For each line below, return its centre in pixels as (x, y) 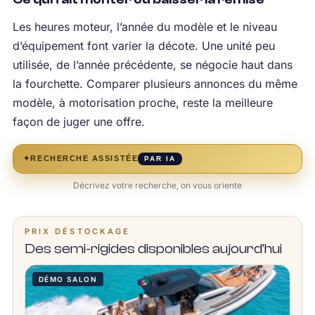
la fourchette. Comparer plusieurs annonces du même (155, 83)
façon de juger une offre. (78, 121)
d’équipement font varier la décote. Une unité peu (143, 45)
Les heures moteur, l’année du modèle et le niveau (144, 26)
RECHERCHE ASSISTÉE (84, 159)
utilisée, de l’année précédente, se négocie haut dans (152, 64)
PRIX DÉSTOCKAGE (77, 231)
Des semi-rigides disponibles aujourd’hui (153, 248)
